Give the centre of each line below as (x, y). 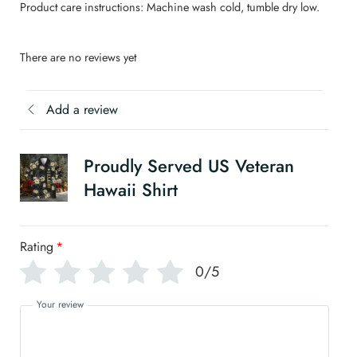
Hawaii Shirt (131, 190)
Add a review (82, 110)
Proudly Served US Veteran (189, 166)
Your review (60, 304)
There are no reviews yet (78, 57)
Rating (37, 246)
